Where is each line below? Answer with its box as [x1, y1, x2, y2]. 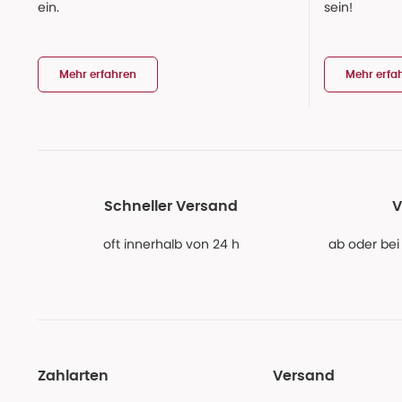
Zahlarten [38, 369, 109, 384]
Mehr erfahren [59, 68, 136, 80]
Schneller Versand [104, 199, 238, 214]
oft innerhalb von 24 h [102, 235, 240, 254]
